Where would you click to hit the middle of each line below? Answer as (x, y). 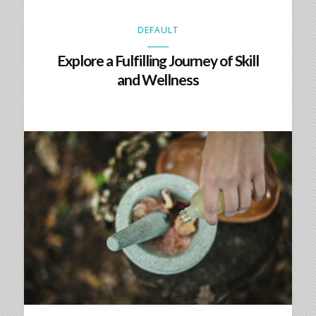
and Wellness (158, 79)
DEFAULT (158, 30)
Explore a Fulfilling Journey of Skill (158, 60)
